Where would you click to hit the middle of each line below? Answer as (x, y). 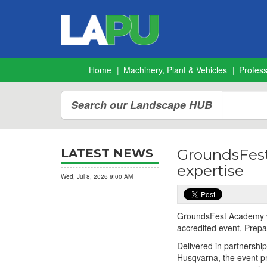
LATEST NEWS (107, 153)
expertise (210, 170)
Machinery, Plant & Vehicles (175, 70)
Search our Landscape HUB (142, 105)
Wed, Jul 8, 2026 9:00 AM (97, 176)
